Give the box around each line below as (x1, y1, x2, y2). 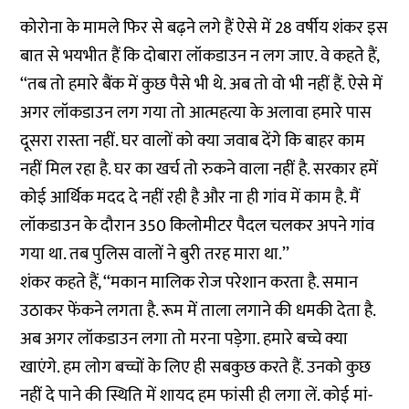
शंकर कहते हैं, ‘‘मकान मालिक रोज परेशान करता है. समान (20, 267, 359, 297)
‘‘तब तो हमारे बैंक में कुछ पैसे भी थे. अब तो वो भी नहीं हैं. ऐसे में (20, 69, 383, 99)
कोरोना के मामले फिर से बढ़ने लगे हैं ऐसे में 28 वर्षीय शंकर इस (20, 13, 389, 42)
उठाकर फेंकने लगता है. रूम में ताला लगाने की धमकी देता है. (20, 296, 376, 325)
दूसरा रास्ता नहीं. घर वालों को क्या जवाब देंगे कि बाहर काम (20, 126, 366, 155)
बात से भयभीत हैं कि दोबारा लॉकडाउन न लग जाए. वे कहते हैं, (20, 41, 380, 70)
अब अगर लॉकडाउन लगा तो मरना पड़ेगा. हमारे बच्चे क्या (20, 324, 349, 353)
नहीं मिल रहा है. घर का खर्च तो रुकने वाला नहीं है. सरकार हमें (20, 154, 379, 184)
